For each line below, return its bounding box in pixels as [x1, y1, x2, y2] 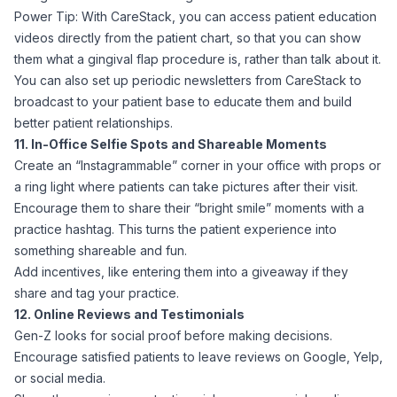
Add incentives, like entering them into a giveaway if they [14, 264, 348, 279]
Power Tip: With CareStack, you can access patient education [14, 9, 377, 24]
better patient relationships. [14, 115, 173, 130]
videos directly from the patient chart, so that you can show [14, 30, 361, 45]
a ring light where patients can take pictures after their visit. [14, 179, 358, 194]
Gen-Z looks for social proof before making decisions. [14, 328, 332, 343]
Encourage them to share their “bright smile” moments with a [14, 200, 364, 215]
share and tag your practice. [14, 285, 179, 300]
